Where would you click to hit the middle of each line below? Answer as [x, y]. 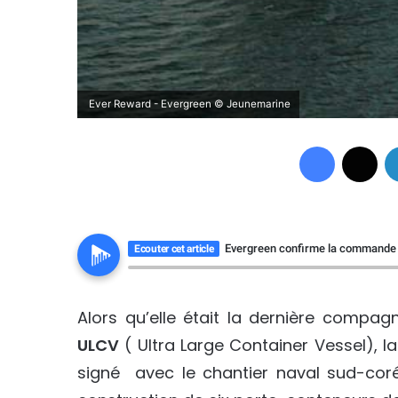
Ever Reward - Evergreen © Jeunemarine [188, 104]
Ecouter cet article [174, 249]
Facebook [361, 146]
